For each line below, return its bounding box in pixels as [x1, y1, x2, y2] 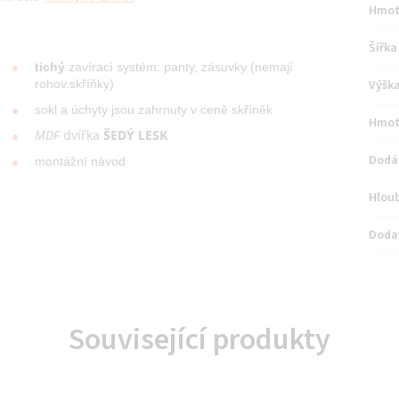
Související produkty [69, 317, 330, 362]
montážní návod [35, 153, 126, 168]
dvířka [60, 126, 104, 143]
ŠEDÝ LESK [103, 126, 168, 143]
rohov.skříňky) [35, 76, 115, 91]
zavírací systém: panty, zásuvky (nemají [69, 59, 294, 74]
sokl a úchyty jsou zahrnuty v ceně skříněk [35, 102, 273, 117]
